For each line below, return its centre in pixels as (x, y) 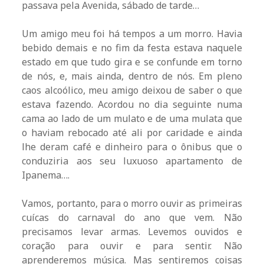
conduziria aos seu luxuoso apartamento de (132, 161)
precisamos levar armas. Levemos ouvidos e (132, 232)
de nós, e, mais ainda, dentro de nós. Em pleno (132, 76)
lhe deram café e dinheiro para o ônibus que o (132, 147)
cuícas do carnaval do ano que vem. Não (132, 218)
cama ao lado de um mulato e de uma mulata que (132, 119)
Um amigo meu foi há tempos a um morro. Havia (132, 34)
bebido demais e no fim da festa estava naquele (132, 48)
